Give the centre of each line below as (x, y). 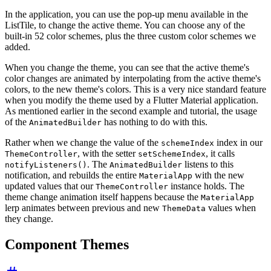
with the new (218, 175)
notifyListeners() (46, 165)
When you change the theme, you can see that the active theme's (127, 67)
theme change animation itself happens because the (103, 197)
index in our (238, 142)
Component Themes (67, 244)
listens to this (208, 164)
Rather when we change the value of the (83, 142)
